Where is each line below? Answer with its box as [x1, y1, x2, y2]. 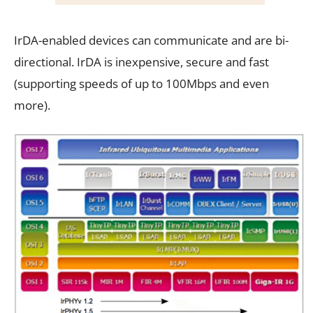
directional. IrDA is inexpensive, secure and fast [14, 53, 269, 70]
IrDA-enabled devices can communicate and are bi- [14, 31, 289, 48]
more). [14, 96, 50, 113]
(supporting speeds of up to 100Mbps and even [14, 75, 269, 92]
